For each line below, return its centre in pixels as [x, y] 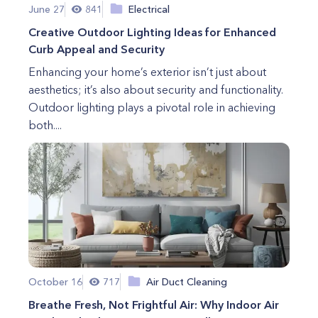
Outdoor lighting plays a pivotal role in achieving [152, 107]
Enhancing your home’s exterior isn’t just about [147, 72]
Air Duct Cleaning [187, 281]
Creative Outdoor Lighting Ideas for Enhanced [152, 32]
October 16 [55, 281]
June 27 [46, 9]
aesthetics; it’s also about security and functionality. [156, 89]
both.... [45, 125]
